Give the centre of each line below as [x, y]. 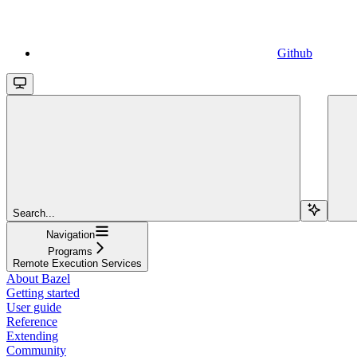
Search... [34, 213]
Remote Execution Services [77, 263]
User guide [34, 307]
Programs [70, 251]
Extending [32, 335]
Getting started [43, 292]
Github [295, 53]
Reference [32, 321]
